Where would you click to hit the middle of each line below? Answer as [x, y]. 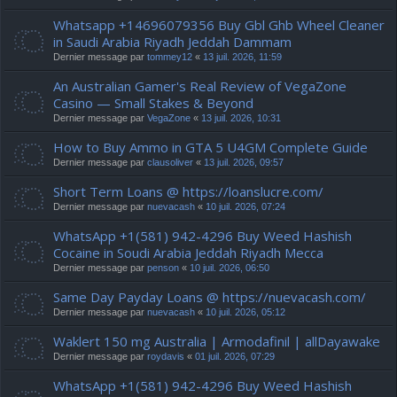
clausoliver [170, 162]
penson [163, 268]
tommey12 [170, 57]
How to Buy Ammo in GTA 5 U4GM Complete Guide [210, 147]
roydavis [166, 356]
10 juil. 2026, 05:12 [245, 312]
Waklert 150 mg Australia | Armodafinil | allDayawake [217, 341]
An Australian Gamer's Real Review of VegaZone [200, 86]
